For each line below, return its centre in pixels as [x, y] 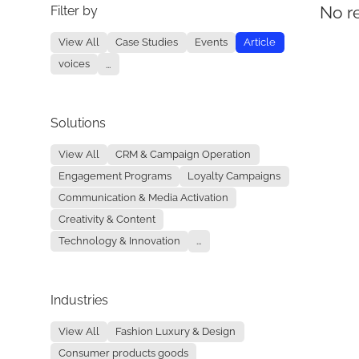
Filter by [74, 11]
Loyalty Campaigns [234, 176]
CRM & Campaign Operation [184, 155]
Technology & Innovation [119, 241]
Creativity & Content [107, 220]
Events [211, 42]
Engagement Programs [115, 176]
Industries [79, 301]
